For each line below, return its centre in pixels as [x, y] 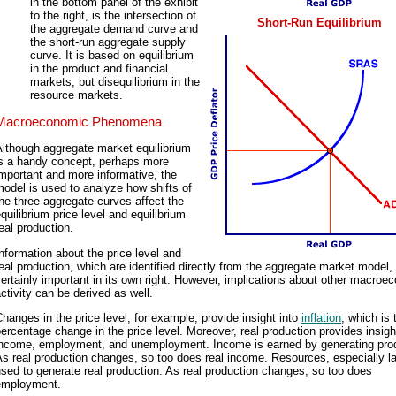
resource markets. [76, 95]
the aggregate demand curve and [114, 29]
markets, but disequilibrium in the [115, 82]
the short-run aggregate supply [108, 42]
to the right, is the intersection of [113, 16]
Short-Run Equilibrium [319, 22]
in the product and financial [99, 69]
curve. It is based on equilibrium [112, 56]
